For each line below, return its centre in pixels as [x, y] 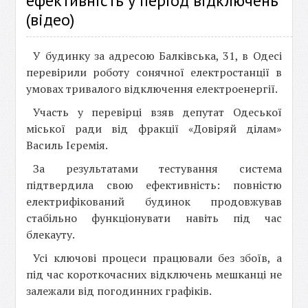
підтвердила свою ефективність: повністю [154, 185]
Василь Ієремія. [67, 145]
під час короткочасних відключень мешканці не [154, 274]
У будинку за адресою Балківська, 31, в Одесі [157, 56]
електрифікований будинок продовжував [154, 201]
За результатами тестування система [157, 168]
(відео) [51, 20]
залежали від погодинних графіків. [119, 291]
